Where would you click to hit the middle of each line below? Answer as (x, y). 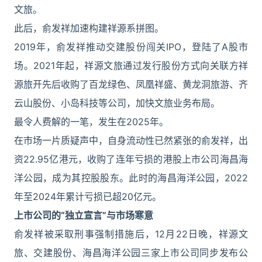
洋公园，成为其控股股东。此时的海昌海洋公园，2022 (131, 178)
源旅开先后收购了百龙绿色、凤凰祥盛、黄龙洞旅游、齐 (131, 84)
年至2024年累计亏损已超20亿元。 (88, 196)
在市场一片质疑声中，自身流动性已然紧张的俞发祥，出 (131, 140)
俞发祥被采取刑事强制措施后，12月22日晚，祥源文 (131, 234)
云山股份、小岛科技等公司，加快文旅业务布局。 (117, 103)
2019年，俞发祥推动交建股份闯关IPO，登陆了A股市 (131, 47)
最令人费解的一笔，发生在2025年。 (91, 122)
